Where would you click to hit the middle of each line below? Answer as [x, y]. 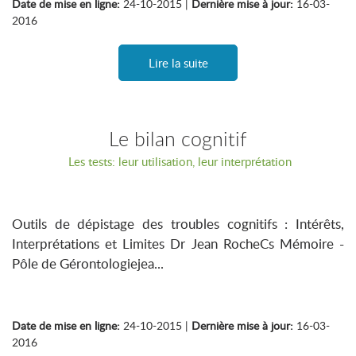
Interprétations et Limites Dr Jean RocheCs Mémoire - [178, 244]
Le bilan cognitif [178, 139]
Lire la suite [178, 63]
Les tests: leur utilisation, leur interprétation [178, 161]
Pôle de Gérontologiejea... [88, 263]
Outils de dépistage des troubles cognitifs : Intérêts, [178, 224]
